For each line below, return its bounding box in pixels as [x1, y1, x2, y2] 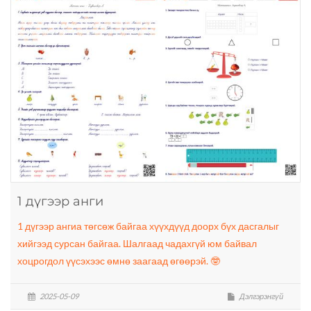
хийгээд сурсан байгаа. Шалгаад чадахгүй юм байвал [17, 237, 257, 250]
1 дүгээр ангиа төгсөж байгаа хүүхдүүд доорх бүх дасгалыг [17, 220, 279, 233]
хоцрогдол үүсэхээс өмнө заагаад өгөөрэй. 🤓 [17, 255, 220, 267]
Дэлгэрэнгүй [238, 292, 283, 301]
